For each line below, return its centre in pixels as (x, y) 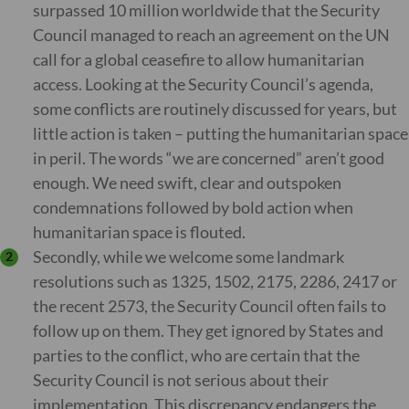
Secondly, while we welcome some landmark (189, 257)
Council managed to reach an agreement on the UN (211, 35)
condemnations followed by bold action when (193, 207)
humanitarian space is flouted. (139, 232)
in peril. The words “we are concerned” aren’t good (209, 158)
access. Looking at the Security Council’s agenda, (203, 84)
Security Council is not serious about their (181, 380)
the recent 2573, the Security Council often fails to (210, 306)
